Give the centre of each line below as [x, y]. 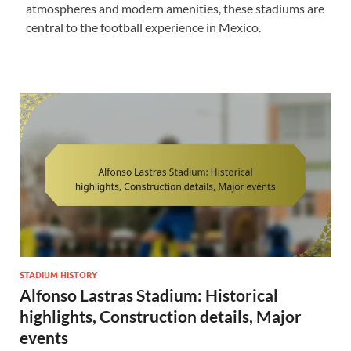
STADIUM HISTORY [58, 275]
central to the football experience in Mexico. [143, 27]
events [44, 337]
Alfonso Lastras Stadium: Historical [149, 295]
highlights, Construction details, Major [161, 316]
